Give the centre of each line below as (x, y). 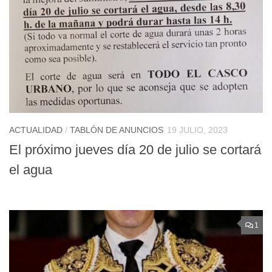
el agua (31, 170)
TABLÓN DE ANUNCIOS (117, 130)
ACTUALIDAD (36, 130)
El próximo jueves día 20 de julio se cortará (135, 150)
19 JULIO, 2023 (197, 130)
